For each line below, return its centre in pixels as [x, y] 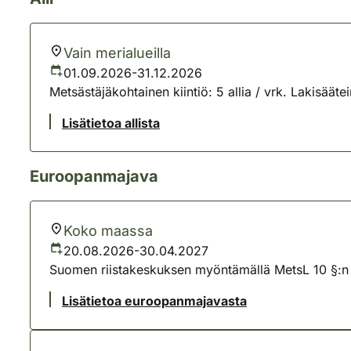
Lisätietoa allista [111, 123]
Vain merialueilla [117, 53]
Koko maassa [108, 231]
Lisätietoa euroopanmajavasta [154, 301]
